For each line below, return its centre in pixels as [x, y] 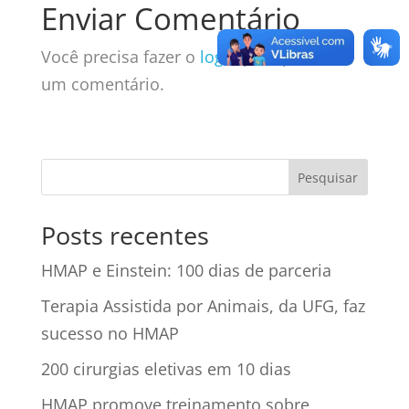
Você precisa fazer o [120, 56]
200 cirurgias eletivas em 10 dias [166, 368]
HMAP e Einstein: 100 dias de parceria [186, 270]
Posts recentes [125, 235]
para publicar [291, 56]
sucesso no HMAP [110, 333]
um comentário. [102, 84]
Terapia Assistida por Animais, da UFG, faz [203, 305]
